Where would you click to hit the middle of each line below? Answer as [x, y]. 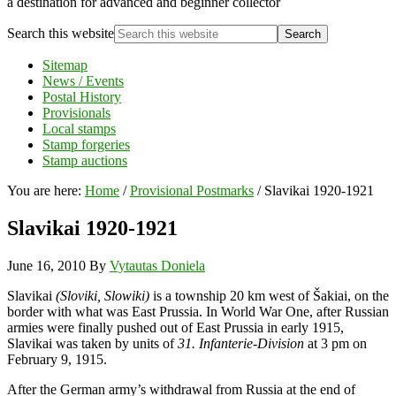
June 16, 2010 [46, 265]
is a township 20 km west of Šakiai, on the [269, 295]
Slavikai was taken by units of [92, 343]
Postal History [82, 97]
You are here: [46, 190]
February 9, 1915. [57, 359]
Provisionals [76, 113]
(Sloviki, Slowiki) [103, 295]
